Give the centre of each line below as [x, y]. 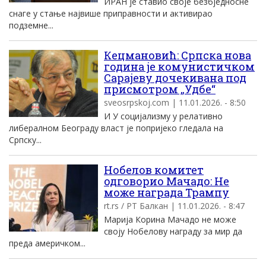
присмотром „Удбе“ [160, 89]
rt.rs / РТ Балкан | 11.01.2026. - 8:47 [174, 206]
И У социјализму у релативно [163, 116]
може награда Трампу [167, 192]
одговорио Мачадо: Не [167, 181]
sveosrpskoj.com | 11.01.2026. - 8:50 [175, 102]
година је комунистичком [179, 66]
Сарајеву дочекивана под [175, 78]
